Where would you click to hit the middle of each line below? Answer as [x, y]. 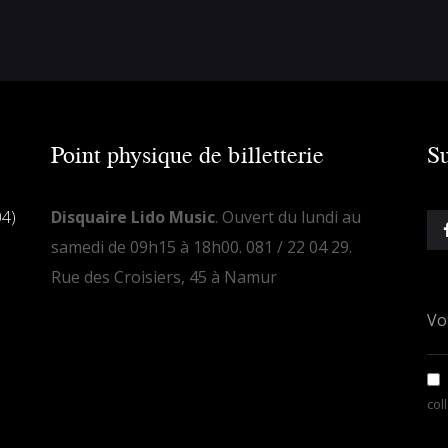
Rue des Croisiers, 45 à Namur [163, 276]
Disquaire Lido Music [132, 216]
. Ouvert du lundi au [287, 216]
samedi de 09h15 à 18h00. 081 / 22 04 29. [207, 246]
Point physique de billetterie [187, 153]
